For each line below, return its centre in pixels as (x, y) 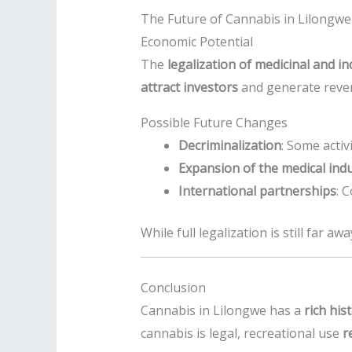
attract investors (189, 88)
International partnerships (257, 191)
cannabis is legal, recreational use (241, 334)
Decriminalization (229, 146)
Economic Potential (196, 42)
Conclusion (173, 288)
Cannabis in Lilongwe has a (222, 311)
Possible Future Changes (214, 123)
